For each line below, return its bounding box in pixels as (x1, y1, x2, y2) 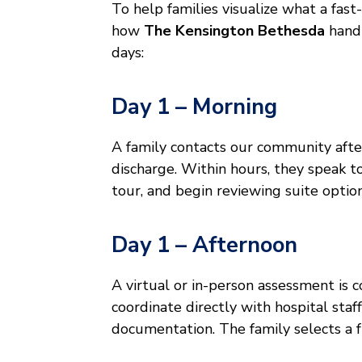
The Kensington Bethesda (144, 21, 325, 41)
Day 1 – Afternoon (112, 230, 297, 261)
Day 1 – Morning (112, 92, 277, 123)
